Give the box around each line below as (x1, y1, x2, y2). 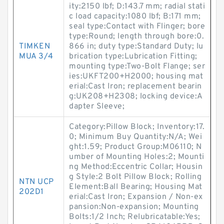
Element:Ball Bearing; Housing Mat (69, 182, 202, 192)
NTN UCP (19, 177, 54, 187)
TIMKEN (19, 41, 50, 51)
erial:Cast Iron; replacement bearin (69, 81, 202, 91)
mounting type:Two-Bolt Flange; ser (69, 61, 205, 71)
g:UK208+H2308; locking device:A (69, 91, 203, 101)
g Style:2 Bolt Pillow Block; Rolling (69, 172, 201, 182)
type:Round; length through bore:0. (69, 31, 204, 41)
